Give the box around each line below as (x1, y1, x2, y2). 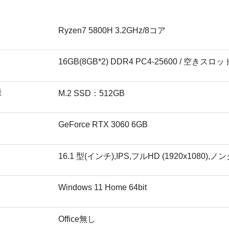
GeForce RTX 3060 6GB (58, 120, 148, 129)
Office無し (58, 214, 96, 223)
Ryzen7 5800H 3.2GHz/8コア (58, 26, 166, 35)
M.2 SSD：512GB (58, 88, 125, 98)
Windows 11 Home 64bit (58, 183, 147, 192)
